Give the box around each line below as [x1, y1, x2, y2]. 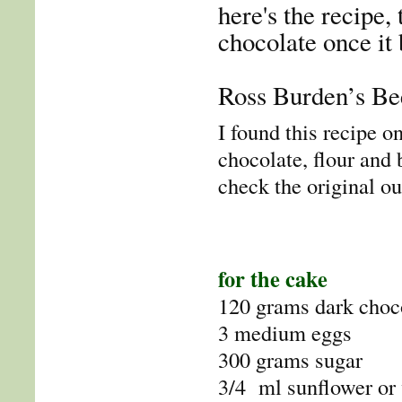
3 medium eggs [218, 317, 352, 347]
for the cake [218, 262, 328, 294]
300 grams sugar [218, 344, 370, 374]
